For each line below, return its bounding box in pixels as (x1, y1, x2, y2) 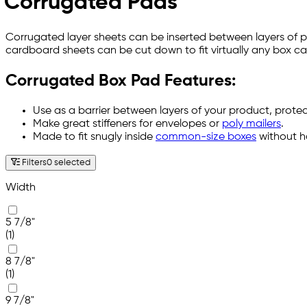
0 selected (47, 158, 91, 168)
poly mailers (222, 119, 281, 130)
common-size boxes (156, 132, 256, 143)
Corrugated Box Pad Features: (5, 73, 236, 90)
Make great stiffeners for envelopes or (33, 119, 222, 130)
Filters (20, 158, 47, 168)
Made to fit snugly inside (33, 132, 156, 143)
